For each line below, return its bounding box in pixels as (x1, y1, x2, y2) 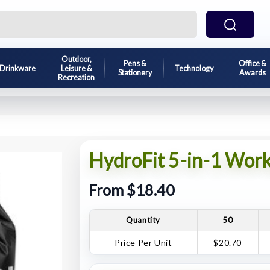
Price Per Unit (114, 237, 172, 248)
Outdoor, (61, 54, 92, 64)
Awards (239, 68, 266, 77)
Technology (174, 63, 213, 73)
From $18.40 (88, 181, 175, 199)
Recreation (58, 72, 95, 82)
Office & (238, 59, 266, 68)
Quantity (126, 215, 161, 225)
